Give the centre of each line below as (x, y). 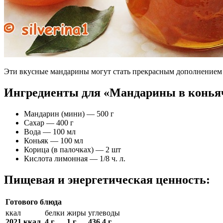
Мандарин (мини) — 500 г (69, 113)
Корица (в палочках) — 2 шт (72, 149)
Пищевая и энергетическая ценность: (107, 179)
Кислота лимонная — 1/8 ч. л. (75, 158)
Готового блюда (34, 202)
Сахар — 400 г (49, 122)
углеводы (104, 213)
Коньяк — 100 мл (54, 140)
